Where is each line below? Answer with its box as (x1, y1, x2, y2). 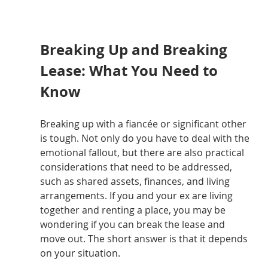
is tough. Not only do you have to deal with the (39, 132, 252, 145)
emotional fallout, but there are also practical (39, 146, 246, 160)
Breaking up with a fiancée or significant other (39, 117, 249, 131)
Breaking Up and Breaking (39, 39, 231, 60)
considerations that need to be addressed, (39, 160, 234, 174)
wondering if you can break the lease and (39, 218, 227, 232)
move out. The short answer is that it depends (39, 232, 250, 246)
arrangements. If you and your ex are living (39, 189, 235, 203)
